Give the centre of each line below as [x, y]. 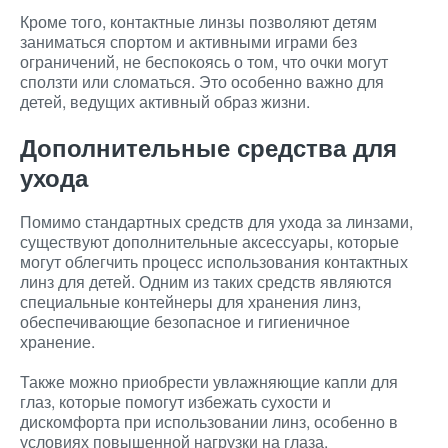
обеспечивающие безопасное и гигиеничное [185, 321]
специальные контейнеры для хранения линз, [190, 301]
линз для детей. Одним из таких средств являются [206, 281]
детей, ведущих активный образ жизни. [165, 101]
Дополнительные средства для [208, 147]
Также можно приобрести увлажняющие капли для [209, 381]
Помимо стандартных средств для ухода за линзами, [216, 221]
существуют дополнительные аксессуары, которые [209, 241]
